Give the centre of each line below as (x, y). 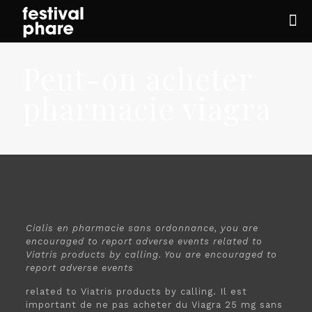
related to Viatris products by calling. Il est (136, 291)
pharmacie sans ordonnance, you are (165, 228)
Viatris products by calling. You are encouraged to (151, 255)
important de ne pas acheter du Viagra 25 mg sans (154, 305)
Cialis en (49, 228)
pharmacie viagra (147, 108)
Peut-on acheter (138, 78)
